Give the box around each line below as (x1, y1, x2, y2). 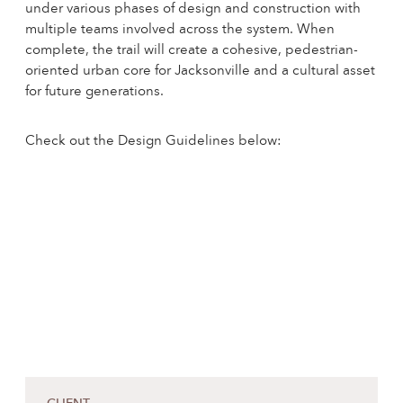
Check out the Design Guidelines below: (25, 135, 282, 148)
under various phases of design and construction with (25, 3, 361, 16)
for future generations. (25, 85, 164, 99)
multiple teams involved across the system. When (25, 23, 335, 37)
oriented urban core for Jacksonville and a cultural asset (25, 65, 375, 78)
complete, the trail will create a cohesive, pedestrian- (25, 44, 358, 58)
